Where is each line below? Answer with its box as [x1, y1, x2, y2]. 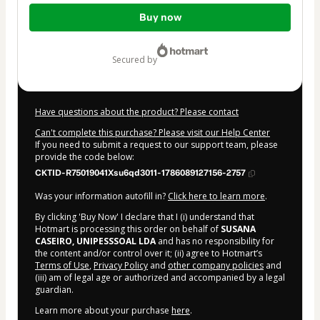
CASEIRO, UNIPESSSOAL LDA [35, 235, 156, 248]
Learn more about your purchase [35, 304, 171, 317]
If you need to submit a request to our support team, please [35, 139, 278, 151]
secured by [116, 54, 157, 66]
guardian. [35, 284, 74, 296]
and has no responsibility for [156, 235, 274, 248]
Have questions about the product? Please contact [35, 106, 239, 119]
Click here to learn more [168, 190, 265, 203]
